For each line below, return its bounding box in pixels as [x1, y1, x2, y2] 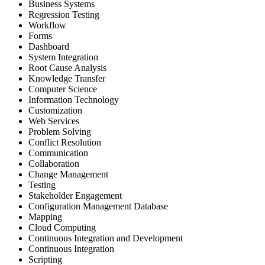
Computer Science [28, 83, 97, 94]
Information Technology [28, 94, 119, 105]
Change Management [28, 169, 108, 179]
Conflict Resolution [28, 137, 101, 147]
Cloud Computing [28, 222, 96, 232]
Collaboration [28, 158, 79, 169]
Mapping [28, 211, 62, 222]
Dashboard [28, 41, 69, 51]
